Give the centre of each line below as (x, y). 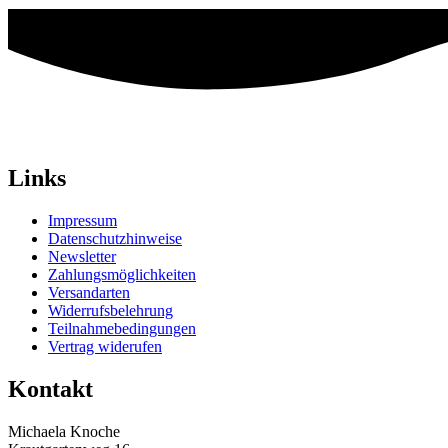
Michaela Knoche (64, 431)
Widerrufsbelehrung (110, 311)
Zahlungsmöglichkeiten (122, 275)
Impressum (82, 221)
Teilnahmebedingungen (122, 329)
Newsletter (82, 257)
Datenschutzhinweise (115, 239)
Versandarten (89, 293)
